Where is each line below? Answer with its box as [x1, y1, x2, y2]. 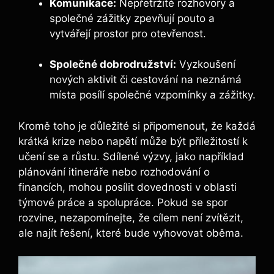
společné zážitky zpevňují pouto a [50, 12, 215, 24]
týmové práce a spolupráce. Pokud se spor [18, 196, 228, 209]
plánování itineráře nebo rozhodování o [18, 165, 210, 178]
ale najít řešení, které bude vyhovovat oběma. [18, 226, 243, 239]
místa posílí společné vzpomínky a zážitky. [50, 89, 256, 102]
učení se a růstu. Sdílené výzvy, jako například [18, 150, 244, 163]
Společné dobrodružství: [50, 58, 176, 71]
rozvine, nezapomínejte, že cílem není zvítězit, [18, 211, 243, 224]
